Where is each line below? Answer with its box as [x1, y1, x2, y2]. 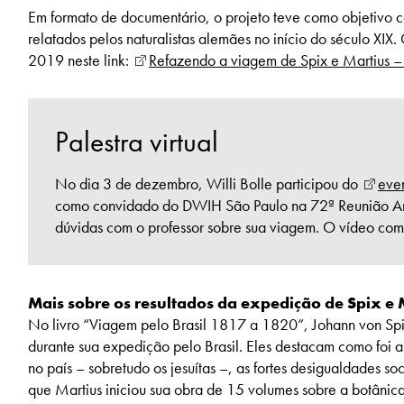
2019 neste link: [28, 50, 133, 71]
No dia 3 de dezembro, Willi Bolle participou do [55, 173, 362, 195]
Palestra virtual [55, 124, 218, 161]
